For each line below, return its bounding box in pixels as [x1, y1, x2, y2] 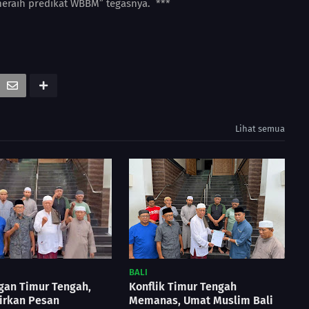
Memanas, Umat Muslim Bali [129, 293, 273, 307]
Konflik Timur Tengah [129, 279, 237, 293]
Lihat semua [235, 123, 285, 134]
